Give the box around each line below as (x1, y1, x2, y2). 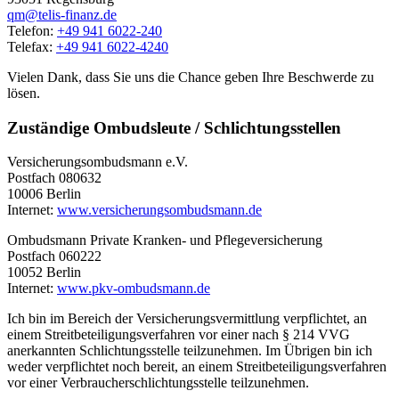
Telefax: (7, 38, 56, 54)
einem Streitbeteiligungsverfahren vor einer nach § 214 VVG (7, 327, 350, 343)
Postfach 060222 (7, 248, 102, 265)
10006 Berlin (7, 186, 81, 202)
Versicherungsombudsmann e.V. (7, 154, 188, 170)
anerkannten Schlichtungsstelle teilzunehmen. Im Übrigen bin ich (7, 343, 372, 359)
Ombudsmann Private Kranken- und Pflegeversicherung (7, 232, 322, 248)
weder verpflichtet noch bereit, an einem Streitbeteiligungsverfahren (7, 359, 387, 375)
